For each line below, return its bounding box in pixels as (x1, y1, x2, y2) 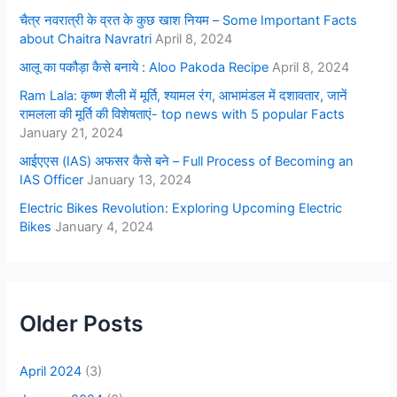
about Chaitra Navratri (19, 30, 152, 47)
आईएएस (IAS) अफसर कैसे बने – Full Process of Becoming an (19, 152, 354, 169)
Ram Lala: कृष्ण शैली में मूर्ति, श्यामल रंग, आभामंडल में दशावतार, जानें (19, 87, 348, 104)
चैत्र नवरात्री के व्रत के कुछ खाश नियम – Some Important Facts (19, 12, 358, 28)
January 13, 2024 (87, 171, 192, 188)
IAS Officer (19, 171, 84, 188)
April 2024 (19, 362, 82, 379)
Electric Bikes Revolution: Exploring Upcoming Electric (19, 199, 343, 216)
